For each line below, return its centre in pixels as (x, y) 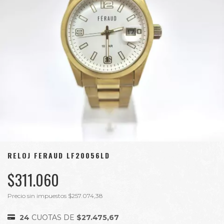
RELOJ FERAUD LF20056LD (59, 155)
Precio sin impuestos (38, 196)
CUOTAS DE (54, 217)
